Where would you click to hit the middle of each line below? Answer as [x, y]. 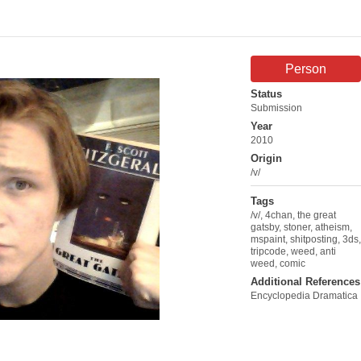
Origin [266, 158]
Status [266, 93]
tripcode [268, 251]
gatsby [265, 227]
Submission [276, 108]
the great [317, 215]
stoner [297, 227]
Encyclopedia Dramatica [304, 295]
